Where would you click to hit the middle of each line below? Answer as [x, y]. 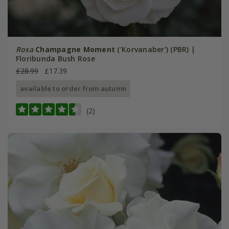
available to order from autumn [73, 89]
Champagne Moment [75, 50]
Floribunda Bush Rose [55, 59]
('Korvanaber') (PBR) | [155, 50]
